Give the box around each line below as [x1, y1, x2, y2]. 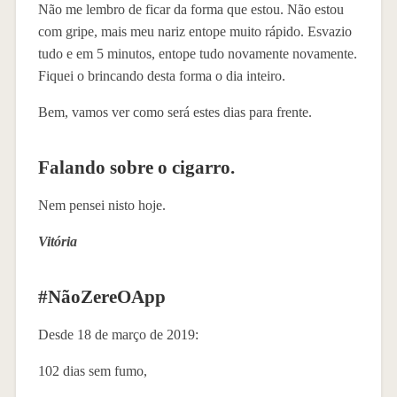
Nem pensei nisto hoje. [37, 197, 166, 213]
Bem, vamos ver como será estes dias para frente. [37, 104, 312, 120]
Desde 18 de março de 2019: [37, 326, 198, 342]
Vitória [37, 233, 77, 249]
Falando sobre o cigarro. [37, 156, 235, 177]
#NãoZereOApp [37, 285, 166, 307]
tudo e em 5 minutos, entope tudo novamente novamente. [37, 45, 357, 61]
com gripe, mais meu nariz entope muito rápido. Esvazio [37, 23, 352, 39]
